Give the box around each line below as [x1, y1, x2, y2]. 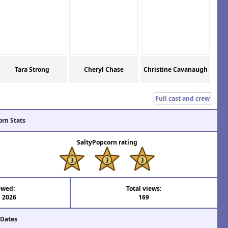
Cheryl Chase [83, 65, 124, 74]
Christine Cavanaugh [143, 65, 208, 74]
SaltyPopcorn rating [76, 138, 137, 147]
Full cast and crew [155, 94, 210, 103]
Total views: [126, 184, 162, 193]
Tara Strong [14, 65, 49, 74]
